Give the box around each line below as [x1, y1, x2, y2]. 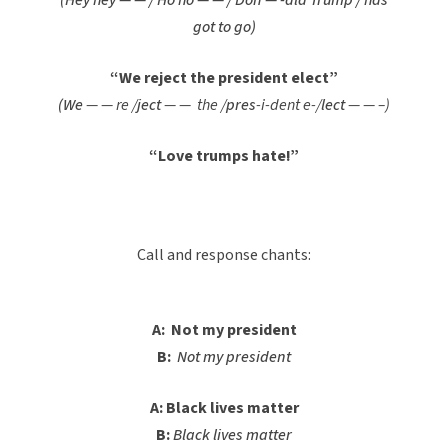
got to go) [192, 16, 256, 39]
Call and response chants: [137, 244, 311, 267]
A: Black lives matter [149, 397, 299, 420]
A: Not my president [151, 319, 297, 342]
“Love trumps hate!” [149, 145, 299, 168]
